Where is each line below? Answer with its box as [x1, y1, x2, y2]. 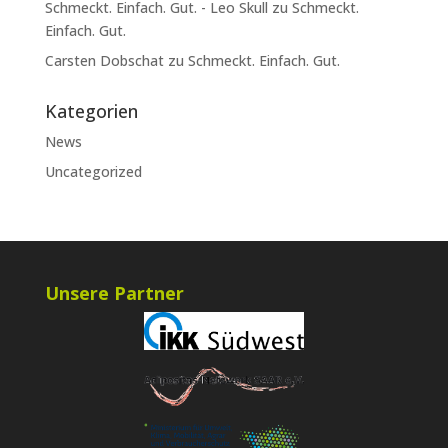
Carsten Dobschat [44, 51, 164, 71]
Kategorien [44, 99, 138, 124]
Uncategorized [44, 162, 142, 182]
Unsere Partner [44, 281, 184, 306]
